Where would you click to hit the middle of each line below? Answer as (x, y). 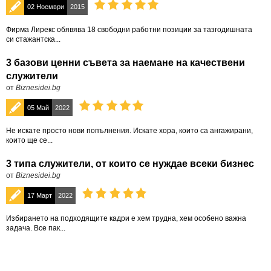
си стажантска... (33, 39)
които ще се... (29, 140)
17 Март (40, 195)
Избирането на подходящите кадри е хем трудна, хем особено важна (126, 218)
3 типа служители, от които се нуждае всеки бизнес (130, 164)
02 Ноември (46, 7)
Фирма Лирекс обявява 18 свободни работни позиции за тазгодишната (129, 30)
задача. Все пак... (36, 228)
